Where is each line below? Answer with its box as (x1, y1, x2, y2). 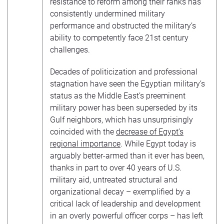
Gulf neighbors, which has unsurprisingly (50, 114, 193, 124)
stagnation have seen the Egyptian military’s (50, 78, 205, 88)
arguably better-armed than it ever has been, (50, 150, 204, 160)
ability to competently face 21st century (50, 32, 188, 42)
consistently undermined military (50, 8, 165, 18)
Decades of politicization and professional (50, 66, 197, 76)
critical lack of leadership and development (50, 198, 200, 208)
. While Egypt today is (120, 138, 196, 148)
